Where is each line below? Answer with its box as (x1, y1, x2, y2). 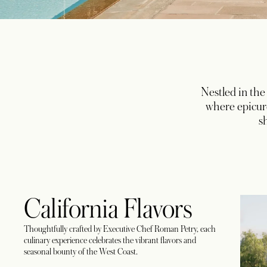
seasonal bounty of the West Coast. (24, 247, 138, 256)
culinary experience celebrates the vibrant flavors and (24, 235, 196, 245)
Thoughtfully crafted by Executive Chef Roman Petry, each (24, 224, 216, 234)
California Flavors (24, 195, 193, 223)
